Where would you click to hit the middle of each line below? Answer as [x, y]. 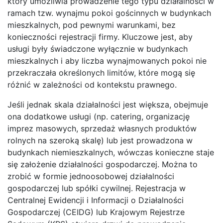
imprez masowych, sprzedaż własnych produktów [102, 128]
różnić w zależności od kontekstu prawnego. [92, 84]
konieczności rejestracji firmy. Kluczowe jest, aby [100, 37]
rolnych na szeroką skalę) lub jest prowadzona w [100, 140]
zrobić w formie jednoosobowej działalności [91, 176]
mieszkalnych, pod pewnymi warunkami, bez [92, 25]
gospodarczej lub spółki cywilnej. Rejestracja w [97, 188]
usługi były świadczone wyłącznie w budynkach [98, 49]
